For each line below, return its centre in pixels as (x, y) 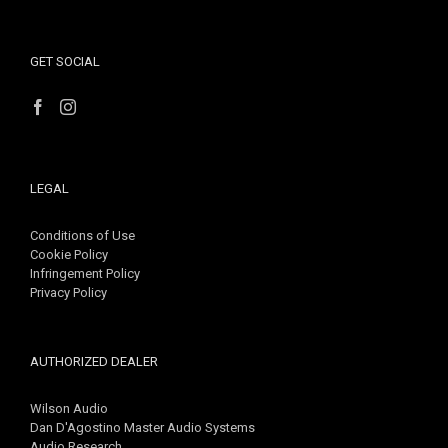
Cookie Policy (69, 254)
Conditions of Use (82, 235)
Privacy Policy (68, 292)
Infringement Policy (85, 273)
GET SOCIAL (65, 61)
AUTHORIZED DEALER (94, 361)
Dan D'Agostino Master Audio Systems (142, 427)
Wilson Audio (69, 408)
